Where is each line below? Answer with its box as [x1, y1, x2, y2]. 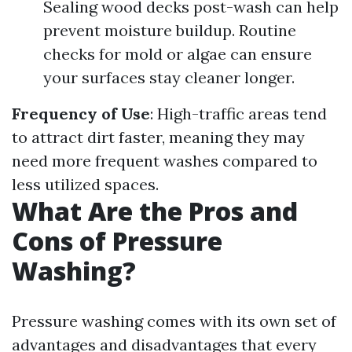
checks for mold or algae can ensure [43, 44, 312, 64]
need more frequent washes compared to [12, 151, 317, 170]
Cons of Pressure [12, 224, 222, 258]
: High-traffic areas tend [150, 104, 327, 123]
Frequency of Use [12, 104, 150, 123]
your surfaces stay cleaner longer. [43, 68, 295, 87]
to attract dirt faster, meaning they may [12, 127, 305, 147]
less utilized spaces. [12, 174, 159, 194]
